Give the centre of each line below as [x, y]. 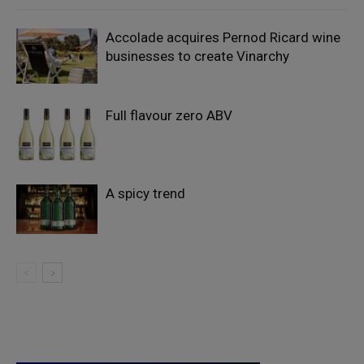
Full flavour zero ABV [169, 115]
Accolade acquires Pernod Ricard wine [223, 37]
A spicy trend [145, 193]
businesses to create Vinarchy [197, 56]
